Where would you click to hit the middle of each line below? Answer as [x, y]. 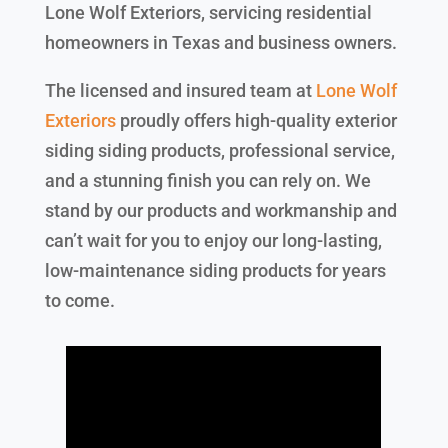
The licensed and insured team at [180, 91]
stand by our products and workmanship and [220, 211]
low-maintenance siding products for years [215, 271]
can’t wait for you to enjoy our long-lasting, [213, 241]
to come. [79, 301]
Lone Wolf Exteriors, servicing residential [208, 13]
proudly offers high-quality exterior [256, 121]
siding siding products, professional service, [219, 151]
